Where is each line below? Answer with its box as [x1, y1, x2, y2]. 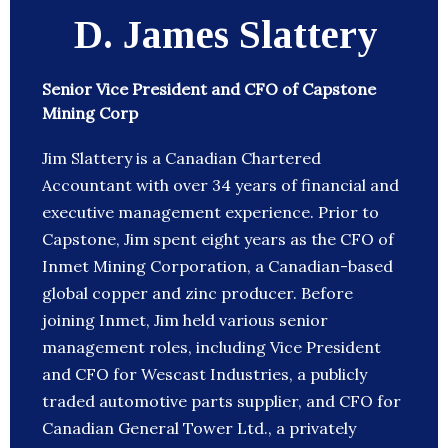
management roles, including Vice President [42, 337, 381, 358]
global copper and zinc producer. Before [42, 283, 353, 304]
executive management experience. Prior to [42, 202, 379, 223]
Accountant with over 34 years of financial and [42, 175, 399, 196]
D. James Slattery [74, 12, 378, 58]
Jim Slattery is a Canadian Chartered [42, 148, 321, 169]
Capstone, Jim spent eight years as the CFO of [42, 229, 394, 250]
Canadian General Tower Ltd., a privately [42, 418, 356, 439]
